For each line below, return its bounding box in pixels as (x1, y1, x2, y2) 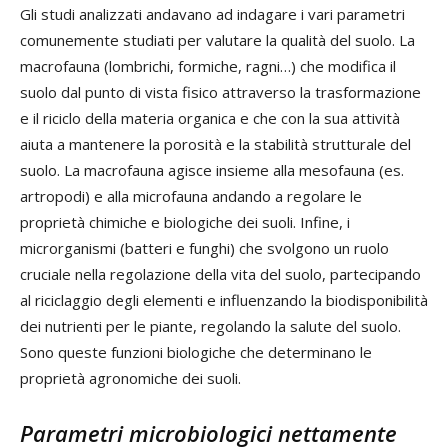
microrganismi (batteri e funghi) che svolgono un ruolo (20, 238, 389, 259)
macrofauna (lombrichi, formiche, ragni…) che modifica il (20, 56, 396, 77)
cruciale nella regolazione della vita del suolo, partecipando (20, 264, 421, 285)
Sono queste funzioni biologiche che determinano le (20, 342, 372, 363)
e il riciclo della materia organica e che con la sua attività (20, 108, 400, 129)
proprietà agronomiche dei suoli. (20, 368, 241, 389)
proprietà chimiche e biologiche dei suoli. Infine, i (20, 212, 350, 233)
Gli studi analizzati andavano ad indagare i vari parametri (20, 4, 405, 25)
